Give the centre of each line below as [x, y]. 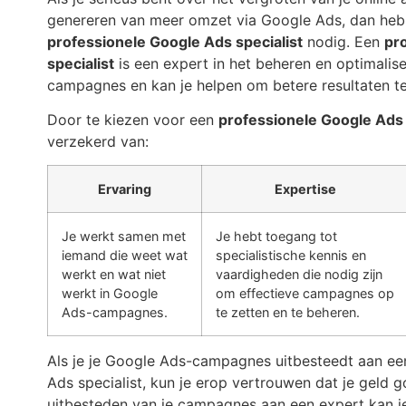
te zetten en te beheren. [288, 313]
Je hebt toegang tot [276, 237]
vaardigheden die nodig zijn [299, 275]
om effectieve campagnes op [305, 294]
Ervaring [125, 189]
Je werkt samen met [124, 237]
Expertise [305, 189]
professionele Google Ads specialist [175, 41]
